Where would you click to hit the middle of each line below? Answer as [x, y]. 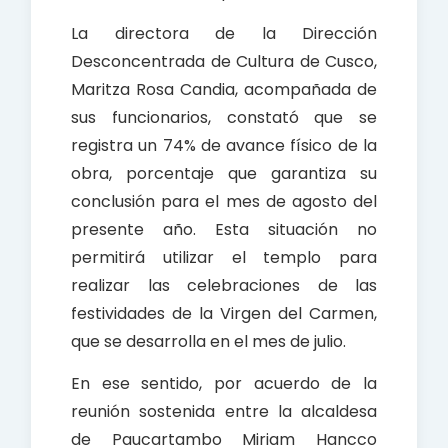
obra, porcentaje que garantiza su [224, 174]
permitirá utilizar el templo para [224, 258]
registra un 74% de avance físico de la [224, 146]
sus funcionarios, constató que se [224, 118]
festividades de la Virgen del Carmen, [224, 314]
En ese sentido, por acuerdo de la [224, 384]
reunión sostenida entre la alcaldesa [224, 412]
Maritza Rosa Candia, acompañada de [224, 90]
